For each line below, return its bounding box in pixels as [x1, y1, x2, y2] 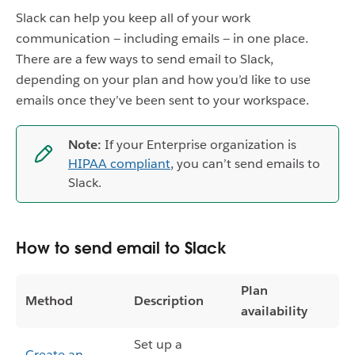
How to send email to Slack [16, 238, 227, 258]
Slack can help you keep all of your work [16, 10, 250, 26]
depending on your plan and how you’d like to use [16, 71, 311, 88]
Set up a [134, 336, 182, 353]
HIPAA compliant [68, 155, 170, 172]
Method [25, 292, 73, 309]
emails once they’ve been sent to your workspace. [16, 92, 309, 109]
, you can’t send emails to [170, 155, 320, 172]
